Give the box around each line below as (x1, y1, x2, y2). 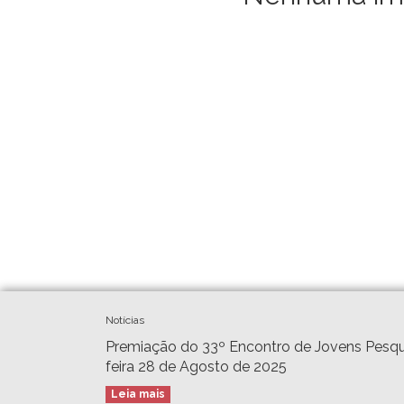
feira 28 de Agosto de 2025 (106, 357, 287, 375)
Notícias (106, 313, 144, 326)
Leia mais (111, 387, 165, 400)
